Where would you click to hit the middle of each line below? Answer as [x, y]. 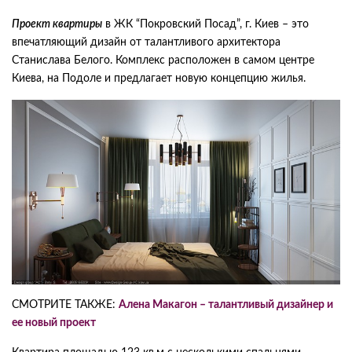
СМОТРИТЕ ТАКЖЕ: [65, 305]
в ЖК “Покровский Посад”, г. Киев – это [205, 24]
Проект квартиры [57, 24]
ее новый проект [54, 323]
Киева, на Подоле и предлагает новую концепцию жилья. [159, 79]
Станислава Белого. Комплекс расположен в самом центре [163, 60]
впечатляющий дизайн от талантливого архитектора [146, 42]
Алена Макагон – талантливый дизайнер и [226, 305]
